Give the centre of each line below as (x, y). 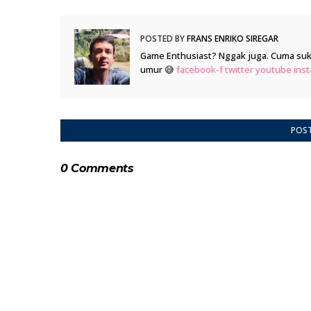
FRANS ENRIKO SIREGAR (232, 39)
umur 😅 (158, 69)
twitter (239, 69)
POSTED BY (162, 39)
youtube (274, 69)
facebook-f (200, 69)
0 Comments (97, 168)
